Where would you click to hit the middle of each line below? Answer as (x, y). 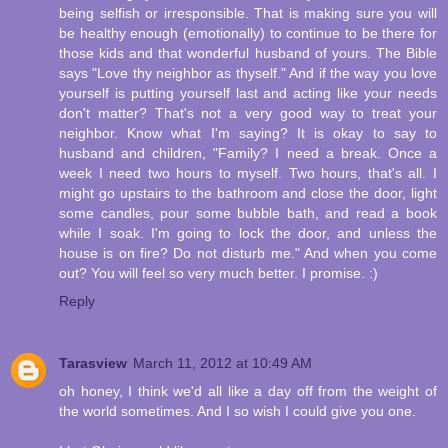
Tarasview (93, 363)
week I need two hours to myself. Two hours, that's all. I (248, 173)
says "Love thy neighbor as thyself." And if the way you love (248, 73)
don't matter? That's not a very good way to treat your (248, 113)
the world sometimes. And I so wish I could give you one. (237, 411)
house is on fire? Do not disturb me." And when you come (248, 253)
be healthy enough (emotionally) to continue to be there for (248, 33)
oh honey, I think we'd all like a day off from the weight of (248, 391)
